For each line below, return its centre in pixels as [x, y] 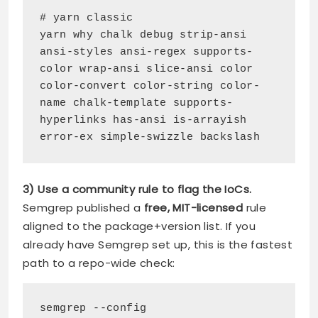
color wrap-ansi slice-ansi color [147, 70]
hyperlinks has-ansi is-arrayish [143, 121]
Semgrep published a [83, 208]
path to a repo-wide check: [99, 263]
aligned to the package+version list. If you [139, 226]
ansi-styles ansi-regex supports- [147, 53]
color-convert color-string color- [150, 87]
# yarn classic [87, 18]
